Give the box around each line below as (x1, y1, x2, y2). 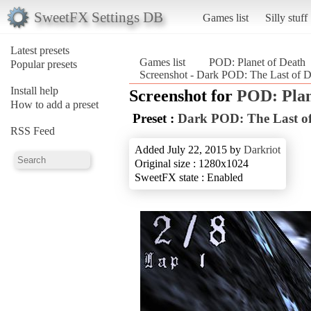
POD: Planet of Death (209, 56, 305, 68)
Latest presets (10, 44, 69, 56)
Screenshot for (129, 86, 237, 105)
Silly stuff (264, 11, 308, 24)
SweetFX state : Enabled (135, 171, 243, 183)
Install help (10, 84, 58, 96)
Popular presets (10, 58, 77, 70)
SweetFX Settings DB (33, 8, 163, 25)
